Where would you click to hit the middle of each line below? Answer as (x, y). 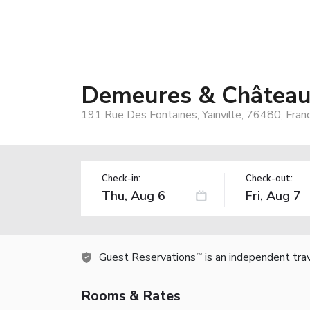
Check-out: (269, 178)
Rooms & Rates (131, 295)
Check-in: (121, 178)
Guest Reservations (147, 257)
